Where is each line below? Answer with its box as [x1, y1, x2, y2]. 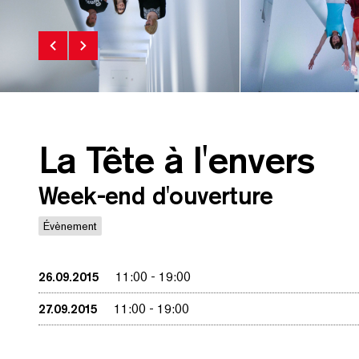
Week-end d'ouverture [38, 180, 272, 211]
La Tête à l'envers [38, 136, 316, 183]
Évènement [43, 219, 97, 233]
